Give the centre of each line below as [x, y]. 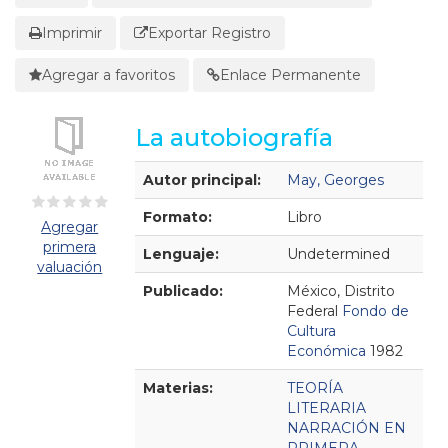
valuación [70, 267]
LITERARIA [326, 408]
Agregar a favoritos [108, 75]
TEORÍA [314, 388]
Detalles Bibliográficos [211, 171]
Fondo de [375, 311]
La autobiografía [233, 137]
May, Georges [335, 180]
